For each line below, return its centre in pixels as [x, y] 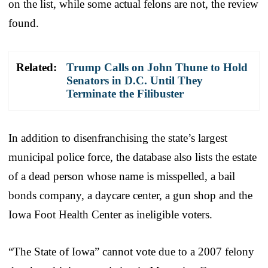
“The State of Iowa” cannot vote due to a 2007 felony [131, 251]
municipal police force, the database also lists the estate [133, 157]
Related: [36, 67]
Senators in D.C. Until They [135, 80]
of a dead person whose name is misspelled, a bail [122, 176]
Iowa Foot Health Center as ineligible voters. [110, 214]
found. [24, 23]
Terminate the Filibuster [125, 93]
